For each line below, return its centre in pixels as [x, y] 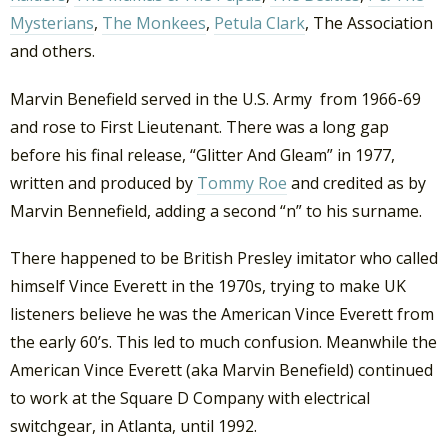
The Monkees [154, 23]
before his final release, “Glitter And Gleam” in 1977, [202, 154]
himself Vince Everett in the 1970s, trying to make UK [208, 285]
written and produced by [103, 182]
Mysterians [52, 23]
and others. [52, 51]
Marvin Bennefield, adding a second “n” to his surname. [216, 210]
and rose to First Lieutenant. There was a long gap [199, 126]
